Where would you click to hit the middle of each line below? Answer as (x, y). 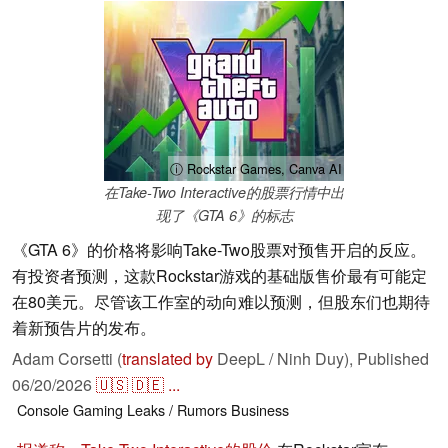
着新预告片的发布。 (84, 328)
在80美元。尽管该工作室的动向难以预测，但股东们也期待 (221, 302)
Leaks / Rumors (177, 410)
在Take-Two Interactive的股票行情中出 (224, 192)
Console (43, 410)
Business (260, 410)
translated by (167, 359)
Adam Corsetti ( (67, 359)
